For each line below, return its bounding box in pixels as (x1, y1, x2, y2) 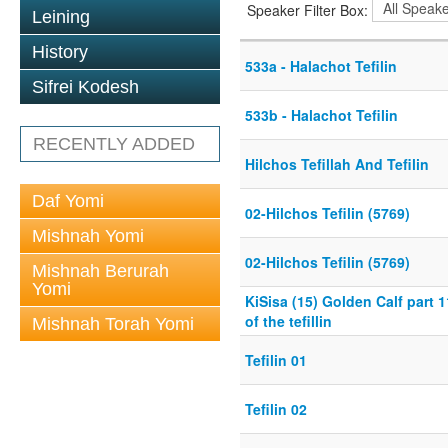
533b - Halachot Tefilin (245, 105, 398, 126)
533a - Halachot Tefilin (245, 56, 397, 77)
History (32, 42, 88, 62)
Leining (32, 7, 90, 27)
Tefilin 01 (245, 350, 307, 371)
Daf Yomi (32, 191, 104, 211)
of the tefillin (245, 311, 332, 332)
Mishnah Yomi (32, 226, 144, 246)
